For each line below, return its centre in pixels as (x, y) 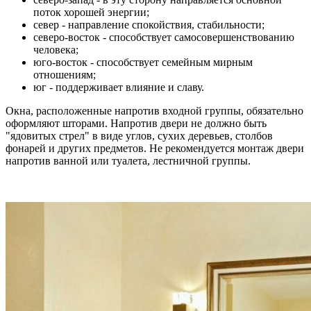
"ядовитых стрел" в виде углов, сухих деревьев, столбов (139, 135)
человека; (56, 49)
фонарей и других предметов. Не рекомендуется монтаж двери (155, 148)
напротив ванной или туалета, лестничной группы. (128, 160)
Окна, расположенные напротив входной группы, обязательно (154, 110)
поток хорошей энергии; (91, 12)
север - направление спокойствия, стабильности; (149, 24)
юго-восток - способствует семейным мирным (143, 62)
